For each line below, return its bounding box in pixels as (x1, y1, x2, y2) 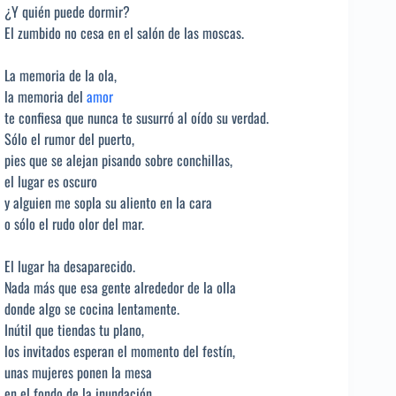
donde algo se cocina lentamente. (4, 297, 179, 319)
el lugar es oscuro (4, 170, 97, 192)
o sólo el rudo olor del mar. (4, 212, 144, 234)
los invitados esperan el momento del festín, (4, 339, 235, 362)
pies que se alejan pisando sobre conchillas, (4, 148, 232, 171)
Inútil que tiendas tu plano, (4, 318, 144, 340)
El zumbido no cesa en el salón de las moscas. (4, 21, 244, 43)
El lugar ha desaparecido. (4, 255, 135, 277)
